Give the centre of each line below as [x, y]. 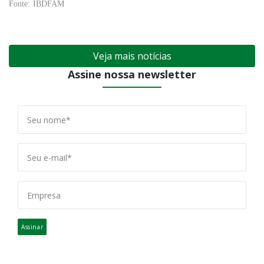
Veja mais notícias [132, 56]
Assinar [32, 227]
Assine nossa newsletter [132, 74]
